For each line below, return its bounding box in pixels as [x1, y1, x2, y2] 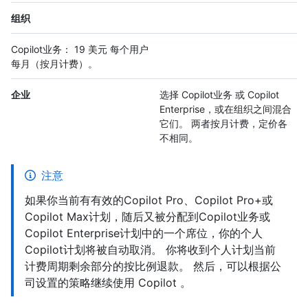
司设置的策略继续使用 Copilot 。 [25, 276, 191, 290]
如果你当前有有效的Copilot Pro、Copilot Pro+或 [25, 193, 273, 208]
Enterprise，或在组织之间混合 [159, 103, 291, 115]
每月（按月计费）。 [11, 58, 98, 70]
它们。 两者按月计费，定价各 [159, 118, 287, 130]
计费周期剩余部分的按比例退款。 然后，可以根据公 [25, 259, 281, 274]
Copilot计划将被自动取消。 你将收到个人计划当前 [25, 243, 276, 257]
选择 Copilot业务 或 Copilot [159, 89, 279, 101]
